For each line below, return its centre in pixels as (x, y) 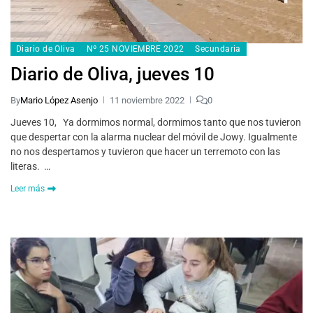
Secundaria (218, 49)
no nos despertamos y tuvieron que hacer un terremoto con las (145, 151)
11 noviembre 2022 (147, 100)
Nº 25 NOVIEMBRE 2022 (135, 49)
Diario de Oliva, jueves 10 (112, 74)
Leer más (28, 188)
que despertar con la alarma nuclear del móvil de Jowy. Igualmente (154, 137)
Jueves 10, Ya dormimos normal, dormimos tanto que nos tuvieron (156, 122)
